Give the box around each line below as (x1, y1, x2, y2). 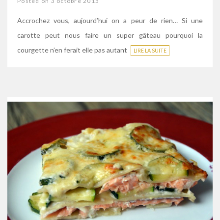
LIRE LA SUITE (134, 47, 166, 54)
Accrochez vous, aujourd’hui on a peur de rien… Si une (17, 16, 203, 25)
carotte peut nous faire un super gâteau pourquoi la (17, 30, 203, 39)
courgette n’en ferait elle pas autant (17, 45, 129, 54)
